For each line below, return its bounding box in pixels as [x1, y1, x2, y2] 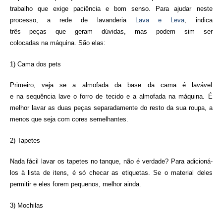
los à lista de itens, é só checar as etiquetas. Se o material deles [9, 169, 213, 177]
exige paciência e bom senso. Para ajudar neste [48, 5, 213, 13]
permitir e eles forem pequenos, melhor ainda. [9, 180, 141, 188]
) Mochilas [13, 201, 43, 209]
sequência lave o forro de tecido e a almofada [23, 93, 169, 101]
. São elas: [74, 39, 106, 47]
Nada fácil [9, 158, 42, 166]
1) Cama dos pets [9, 60, 61, 68]
